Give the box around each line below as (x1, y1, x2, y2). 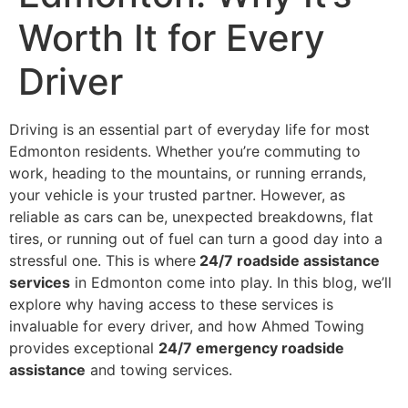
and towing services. (86, 361, 232, 379)
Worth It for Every (18, 15, 325, 60)
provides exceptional (9, 339, 158, 357)
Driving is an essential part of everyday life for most (9, 120, 370, 138)
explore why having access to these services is (9, 295, 333, 313)
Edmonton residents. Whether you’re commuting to (9, 142, 361, 160)
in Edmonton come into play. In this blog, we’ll (70, 273, 392, 291)
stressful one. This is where (9, 251, 196, 270)
